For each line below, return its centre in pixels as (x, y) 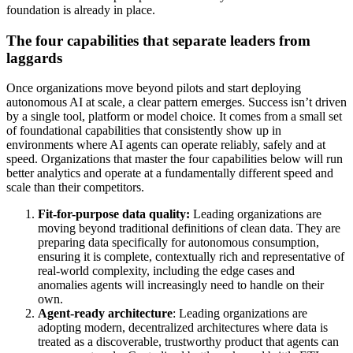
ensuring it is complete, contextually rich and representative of (191, 257)
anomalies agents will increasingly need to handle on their (181, 285)
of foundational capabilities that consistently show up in (144, 131)
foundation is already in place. (81, 10)
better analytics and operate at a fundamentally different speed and (170, 173)
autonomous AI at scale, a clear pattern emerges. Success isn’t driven (176, 102)
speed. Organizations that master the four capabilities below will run (175, 159)
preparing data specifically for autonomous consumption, (178, 243)
